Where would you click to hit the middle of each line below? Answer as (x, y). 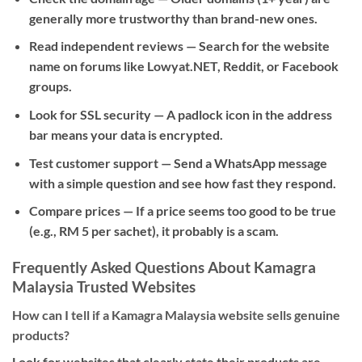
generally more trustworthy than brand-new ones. (173, 18)
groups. (50, 86)
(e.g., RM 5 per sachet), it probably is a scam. (154, 231)
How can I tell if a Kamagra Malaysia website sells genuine (176, 314)
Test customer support (93, 162)
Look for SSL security (90, 114)
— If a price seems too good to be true (228, 211)
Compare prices (74, 211)
